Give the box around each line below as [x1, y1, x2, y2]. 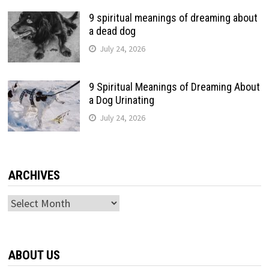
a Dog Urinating [88, 93, 154, 106]
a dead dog [88, 24, 136, 37]
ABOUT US [7, 247, 60, 262]
